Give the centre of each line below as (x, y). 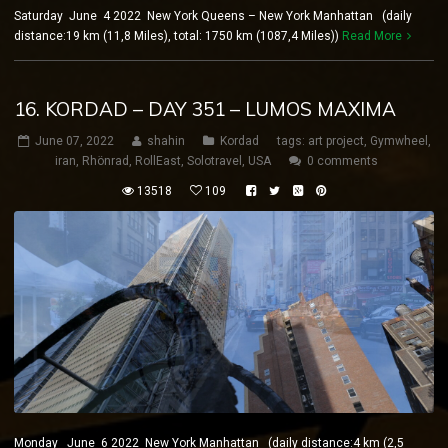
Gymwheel (398, 141)
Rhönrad (105, 161)
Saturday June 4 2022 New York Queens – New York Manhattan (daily (213, 16)
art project (335, 141)
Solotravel (214, 161)
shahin (165, 141)
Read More (372, 36)
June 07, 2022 (74, 141)
